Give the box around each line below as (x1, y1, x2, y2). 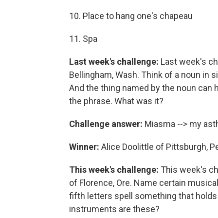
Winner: (69, 141, 101, 152)
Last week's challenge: (69, 56, 159, 67)
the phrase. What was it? (69, 95, 163, 106)
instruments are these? (69, 203, 160, 214)
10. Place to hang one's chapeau (69, 10, 193, 21)
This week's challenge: (69, 164, 159, 175)
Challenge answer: (69, 118, 145, 129)
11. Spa (69, 33, 97, 44)
